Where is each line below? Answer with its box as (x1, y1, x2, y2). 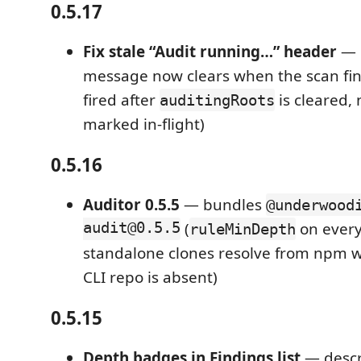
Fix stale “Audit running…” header (83, 41, 337, 62)
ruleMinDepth (189, 220, 296, 238)
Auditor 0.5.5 (83, 194, 180, 215)
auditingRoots (160, 91, 275, 109)
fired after (83, 89, 160, 110)
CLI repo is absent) (83, 267, 218, 288)
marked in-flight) (83, 114, 205, 135)
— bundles (180, 194, 266, 215)
